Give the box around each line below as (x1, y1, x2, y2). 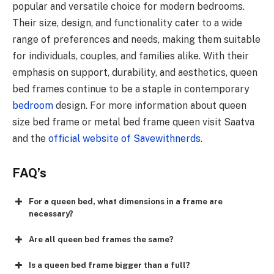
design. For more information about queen (53, 99, 246, 111)
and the (12, 132, 48, 144)
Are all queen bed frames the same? (29, 234, 174, 244)
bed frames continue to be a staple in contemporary (12, 83, 250, 95)
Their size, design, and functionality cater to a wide (12, 17, 242, 29)
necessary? (29, 209, 73, 218)
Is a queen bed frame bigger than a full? (29, 260, 190, 270)
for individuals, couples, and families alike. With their (12, 50, 249, 62)
